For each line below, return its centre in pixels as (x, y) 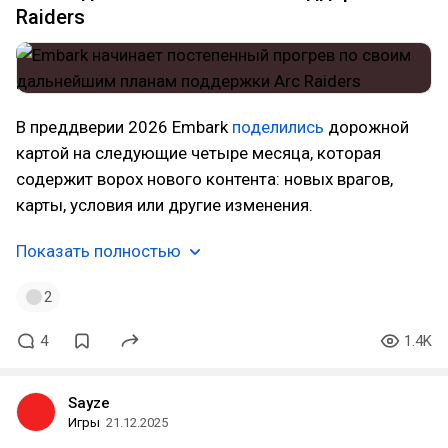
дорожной (366, 127)
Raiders (50, 17)
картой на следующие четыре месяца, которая (198, 153)
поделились (278, 127)
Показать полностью (98, 251)
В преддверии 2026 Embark (124, 127)
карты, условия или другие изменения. (164, 205)
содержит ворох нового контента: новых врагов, (204, 179)
